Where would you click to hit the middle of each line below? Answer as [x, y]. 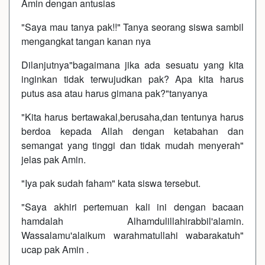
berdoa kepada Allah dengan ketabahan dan [132, 131]
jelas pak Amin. [54, 159]
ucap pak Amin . [55, 249]
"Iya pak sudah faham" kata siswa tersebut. [111, 183]
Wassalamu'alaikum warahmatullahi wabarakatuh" [132, 235]
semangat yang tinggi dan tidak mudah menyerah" [132, 145]
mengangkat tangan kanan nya [86, 41]
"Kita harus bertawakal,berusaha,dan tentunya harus [132, 117]
